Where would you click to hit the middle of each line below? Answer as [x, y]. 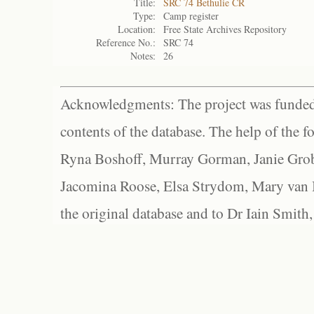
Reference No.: [126, 42]
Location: [137, 29]
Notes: [143, 56]
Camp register [191, 16]
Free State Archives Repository [225, 29]
